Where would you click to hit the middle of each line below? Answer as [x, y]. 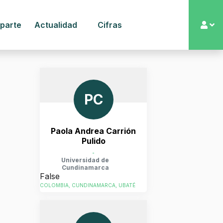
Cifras [110, 25]
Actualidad [56, 25]
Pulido [93, 141]
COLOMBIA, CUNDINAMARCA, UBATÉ [88, 185]
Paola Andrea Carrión [93, 131]
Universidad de [85, 160]
